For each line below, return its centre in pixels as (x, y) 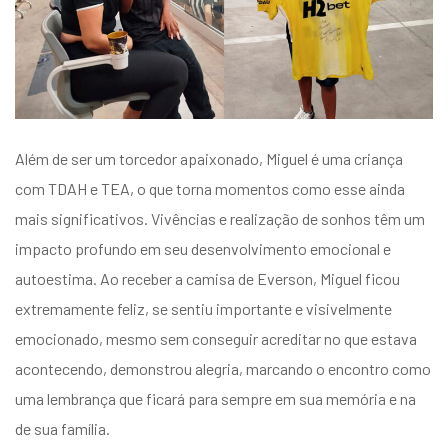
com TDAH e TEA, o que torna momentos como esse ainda (210, 189)
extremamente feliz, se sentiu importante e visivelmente (203, 309)
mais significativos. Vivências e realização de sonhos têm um (220, 219)
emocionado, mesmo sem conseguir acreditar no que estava (216, 339)
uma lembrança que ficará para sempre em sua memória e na (215, 399)
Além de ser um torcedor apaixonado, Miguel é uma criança (209, 159)
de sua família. (62, 429)
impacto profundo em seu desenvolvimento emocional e (203, 249)
